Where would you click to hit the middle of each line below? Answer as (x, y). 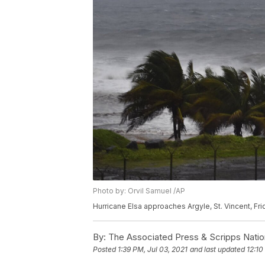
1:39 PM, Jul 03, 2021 (153, 250)
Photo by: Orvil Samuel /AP (139, 191)
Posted (105, 250)
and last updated (217, 250)
